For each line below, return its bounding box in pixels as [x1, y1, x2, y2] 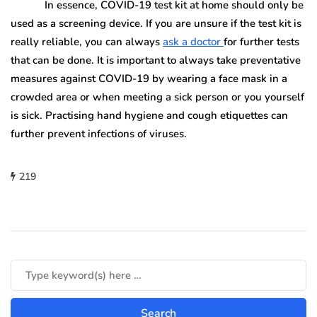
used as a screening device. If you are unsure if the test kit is [11, 16, 301, 30]
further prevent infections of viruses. [11, 127, 187, 141]
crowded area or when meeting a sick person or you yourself [11, 90, 304, 104]
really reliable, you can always [11, 35, 163, 49]
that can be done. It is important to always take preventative [11, 53, 301, 67]
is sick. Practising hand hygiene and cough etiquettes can [11, 108, 288, 122]
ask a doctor [163, 35, 224, 49]
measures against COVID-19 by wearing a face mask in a [11, 71, 287, 86]
